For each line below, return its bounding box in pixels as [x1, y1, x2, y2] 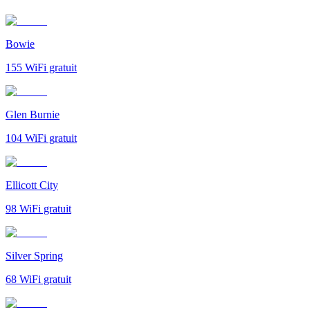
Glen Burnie [6, 108, 60, 120]
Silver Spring [6, 249, 63, 262]
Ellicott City [6, 179, 58, 191]
